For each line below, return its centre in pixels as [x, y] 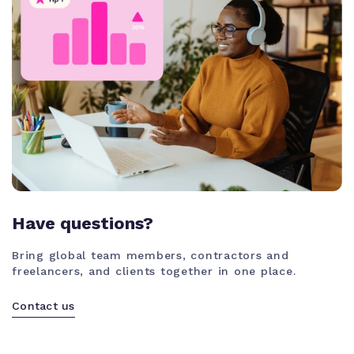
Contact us [43, 305]
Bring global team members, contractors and [151, 255]
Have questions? [83, 223]
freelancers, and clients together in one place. [154, 271]
